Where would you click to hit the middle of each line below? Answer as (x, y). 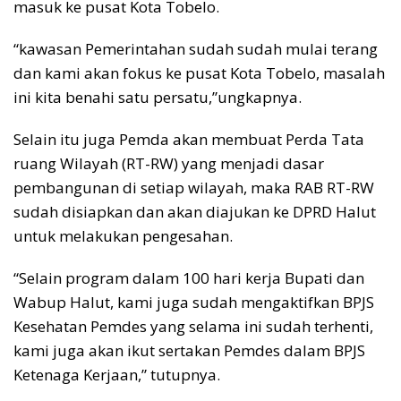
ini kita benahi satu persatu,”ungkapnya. (158, 97)
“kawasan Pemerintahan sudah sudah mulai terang (196, 48)
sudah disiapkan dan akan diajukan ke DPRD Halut (195, 211)
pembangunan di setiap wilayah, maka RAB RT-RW (194, 187)
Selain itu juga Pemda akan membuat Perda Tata (189, 139)
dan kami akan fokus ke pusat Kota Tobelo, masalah (199, 73)
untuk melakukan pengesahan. (123, 235)
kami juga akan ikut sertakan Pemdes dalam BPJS (189, 350)
